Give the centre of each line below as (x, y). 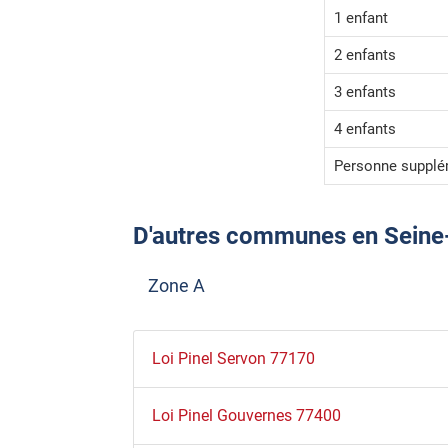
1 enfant (361, 18)
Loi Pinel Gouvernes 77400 (246, 416)
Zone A (176, 286)
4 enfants (365, 129)
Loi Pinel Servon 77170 (233, 359)
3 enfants (365, 92)
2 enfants (365, 55)
